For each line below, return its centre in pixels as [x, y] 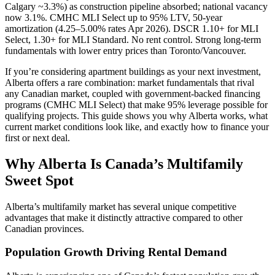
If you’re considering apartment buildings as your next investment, [133, 71]
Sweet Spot [39, 180]
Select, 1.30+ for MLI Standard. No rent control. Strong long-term [133, 39]
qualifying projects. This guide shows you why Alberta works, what [136, 115]
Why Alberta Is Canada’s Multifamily [124, 164]
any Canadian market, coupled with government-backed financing [133, 93]
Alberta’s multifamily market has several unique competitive [121, 206]
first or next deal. [37, 137]
